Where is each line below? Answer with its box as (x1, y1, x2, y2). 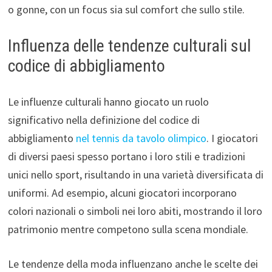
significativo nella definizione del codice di (7, 112, 200, 127)
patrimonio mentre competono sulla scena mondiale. (7, 222, 248, 236)
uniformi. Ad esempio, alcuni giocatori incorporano (7, 185, 237, 200)
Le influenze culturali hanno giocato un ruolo (7, 94, 209, 109)
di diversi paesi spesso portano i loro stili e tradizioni (7, 149, 245, 163)
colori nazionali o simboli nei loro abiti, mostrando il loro (7, 203, 262, 218)
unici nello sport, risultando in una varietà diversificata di (7, 167, 263, 182)
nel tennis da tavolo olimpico (75, 131, 206, 145)
